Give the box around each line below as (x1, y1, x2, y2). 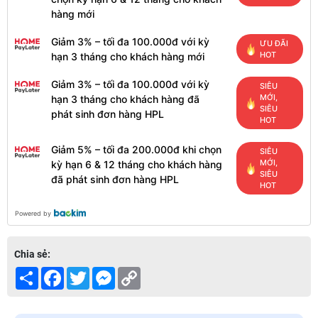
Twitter (89, 267, 122, 279)
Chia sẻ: (14, 248, 50, 261)
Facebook (64, 267, 107, 279)
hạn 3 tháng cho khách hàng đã (51, 93, 199, 106)
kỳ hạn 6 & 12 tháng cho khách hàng (51, 158, 222, 171)
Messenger (115, 267, 165, 279)
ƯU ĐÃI (260, 38, 289, 49)
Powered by (15, 209, 51, 218)
